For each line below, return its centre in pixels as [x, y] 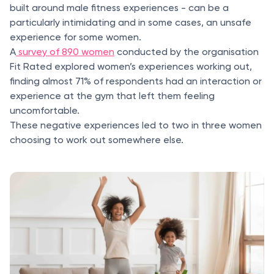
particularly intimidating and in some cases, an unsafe [131, 22]
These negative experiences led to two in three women [136, 125]
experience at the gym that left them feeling [112, 95]
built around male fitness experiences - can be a [119, 7]
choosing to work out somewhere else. [97, 139]
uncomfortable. [45, 110]
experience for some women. [76, 37]
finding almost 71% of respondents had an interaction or [136, 81]
